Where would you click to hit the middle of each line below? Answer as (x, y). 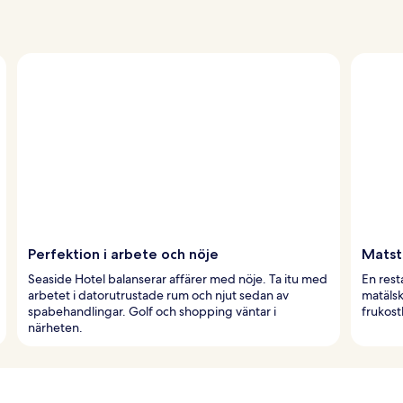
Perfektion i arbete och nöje (123, 254)
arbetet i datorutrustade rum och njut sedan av (158, 295)
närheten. (55, 327)
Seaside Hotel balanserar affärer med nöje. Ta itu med (178, 278)
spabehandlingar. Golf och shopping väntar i (152, 311)
